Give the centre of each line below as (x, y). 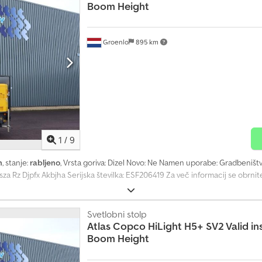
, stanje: (16, 163)
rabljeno (45, 163)
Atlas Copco (116, 226)
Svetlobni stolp (117, 214)
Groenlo (115, 42)
